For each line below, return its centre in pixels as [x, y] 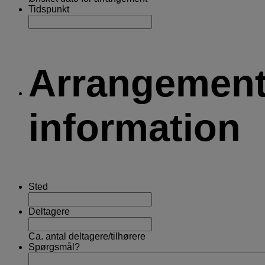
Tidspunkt [49, 9]
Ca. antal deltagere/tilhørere [87, 236]
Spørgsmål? [54, 247]
